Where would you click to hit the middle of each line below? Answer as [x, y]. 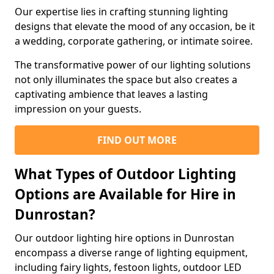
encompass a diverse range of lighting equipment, [131, 252]
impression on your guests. [78, 109]
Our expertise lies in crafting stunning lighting [121, 11]
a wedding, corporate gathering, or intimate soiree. [134, 41]
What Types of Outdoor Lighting [125, 174]
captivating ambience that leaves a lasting [111, 94]
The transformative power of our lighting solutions [133, 65]
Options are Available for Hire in [125, 194]
